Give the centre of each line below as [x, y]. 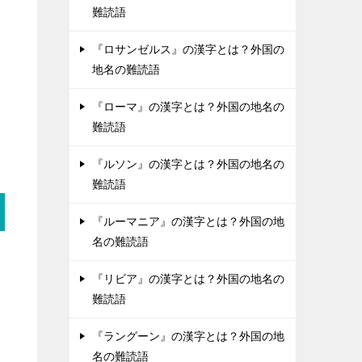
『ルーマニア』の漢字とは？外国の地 [188, 221]
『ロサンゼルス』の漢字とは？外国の [188, 49]
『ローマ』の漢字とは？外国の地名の [188, 107]
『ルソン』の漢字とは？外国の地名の [188, 164]
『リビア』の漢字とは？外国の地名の [188, 279]
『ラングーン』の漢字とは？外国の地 [188, 336]
